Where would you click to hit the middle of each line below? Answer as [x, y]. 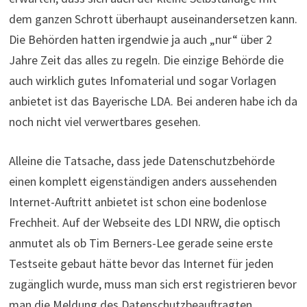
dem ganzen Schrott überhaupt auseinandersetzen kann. [153, 19]
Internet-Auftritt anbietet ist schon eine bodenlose [137, 201]
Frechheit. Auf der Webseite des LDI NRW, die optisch [144, 222]
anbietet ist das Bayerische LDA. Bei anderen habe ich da [153, 101]
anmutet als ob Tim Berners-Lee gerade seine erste [140, 243]
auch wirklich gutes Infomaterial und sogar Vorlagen [142, 80]
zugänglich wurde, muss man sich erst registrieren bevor [152, 284]
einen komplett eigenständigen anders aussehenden [143, 181]
